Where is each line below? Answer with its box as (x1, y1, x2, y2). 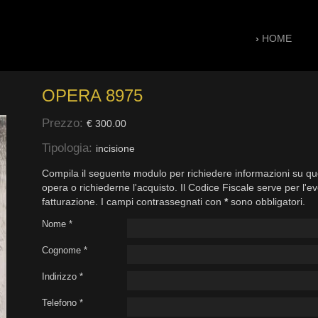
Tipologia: (41, 141, 96, 155)
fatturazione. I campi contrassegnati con (41, 195, 224, 207)
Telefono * (41, 297, 83, 309)
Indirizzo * (41, 271, 83, 283)
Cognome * (41, 245, 87, 256)
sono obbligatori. (227, 195, 305, 207)
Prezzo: (41, 115, 87, 130)
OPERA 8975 (41, 85, 143, 105)
